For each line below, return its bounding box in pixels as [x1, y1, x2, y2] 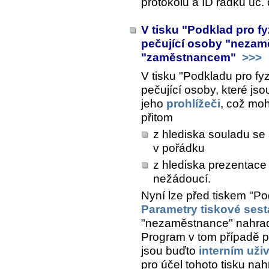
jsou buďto [141, 244, 199, 257]
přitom [141, 110, 173, 124]
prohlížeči [166, 97, 220, 110]
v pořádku [153, 141, 205, 154]
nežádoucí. [153, 172, 211, 185]
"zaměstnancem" [141, 50, 239, 64]
